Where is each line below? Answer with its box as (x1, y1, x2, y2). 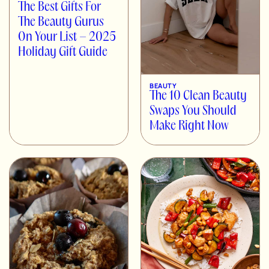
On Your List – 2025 (18, 31, 116, 43)
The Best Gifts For (18, 1, 101, 13)
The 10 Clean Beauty (150, 90, 247, 102)
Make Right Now (150, 120, 229, 132)
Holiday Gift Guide (18, 46, 107, 58)
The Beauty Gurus (18, 16, 104, 28)
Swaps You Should (150, 105, 237, 117)
